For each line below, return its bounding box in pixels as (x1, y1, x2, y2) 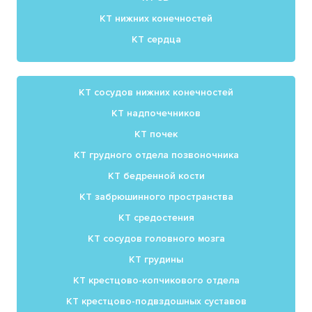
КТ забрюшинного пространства (79, 191, 233, 203)
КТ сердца (131, 33, 181, 45)
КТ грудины (129, 253, 183, 265)
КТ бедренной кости (107, 170, 205, 182)
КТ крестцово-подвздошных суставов (65, 295, 247, 307)
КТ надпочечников (111, 107, 201, 119)
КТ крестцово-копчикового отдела (72, 274, 240, 286)
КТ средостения (118, 212, 194, 224)
